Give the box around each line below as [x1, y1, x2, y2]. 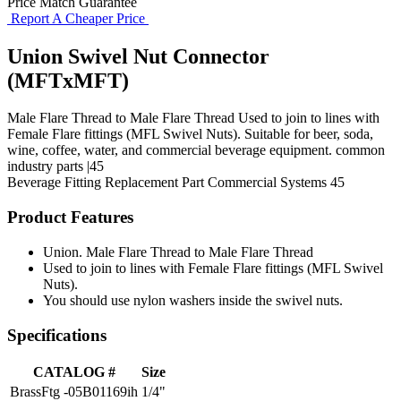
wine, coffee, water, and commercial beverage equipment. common [7, 142, 385, 158]
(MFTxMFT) [7, 68, 129, 92]
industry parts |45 [7, 158, 104, 175]
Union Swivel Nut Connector [7, 44, 269, 68]
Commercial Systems [208, 175, 327, 191]
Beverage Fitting [7, 175, 101, 191]
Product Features [7, 208, 133, 227]
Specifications [7, 325, 107, 345]
